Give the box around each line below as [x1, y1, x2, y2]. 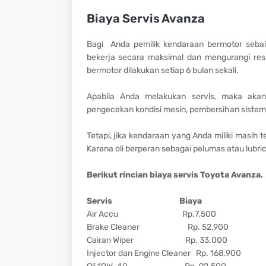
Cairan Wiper [86, 235, 134, 245]
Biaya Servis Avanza [86, 11, 205, 26]
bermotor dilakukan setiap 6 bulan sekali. [86, 65, 239, 75]
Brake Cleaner [86, 221, 140, 232]
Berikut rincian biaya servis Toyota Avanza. [86, 169, 263, 180]
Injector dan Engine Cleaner [86, 248, 191, 258]
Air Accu [86, 208, 118, 219]
